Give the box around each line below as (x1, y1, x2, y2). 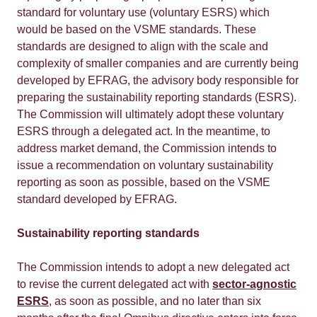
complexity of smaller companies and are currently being (17, 57, 299, 69)
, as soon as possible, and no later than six (49, 295, 261, 307)
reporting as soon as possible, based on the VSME (17, 176, 270, 188)
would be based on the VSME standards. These (17, 23, 256, 35)
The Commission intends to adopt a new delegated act (17, 261, 289, 273)
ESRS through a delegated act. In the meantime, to (17, 125, 270, 137)
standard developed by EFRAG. (17, 193, 177, 205)
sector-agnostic (212, 278, 296, 290)
